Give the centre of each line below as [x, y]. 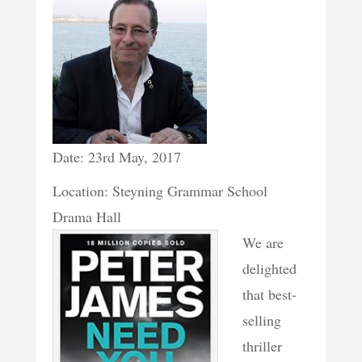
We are [263, 243]
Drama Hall [86, 217]
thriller [262, 346]
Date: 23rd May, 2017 [116, 157]
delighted [269, 269]
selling [261, 320]
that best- [269, 295]
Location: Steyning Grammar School [160, 191]
